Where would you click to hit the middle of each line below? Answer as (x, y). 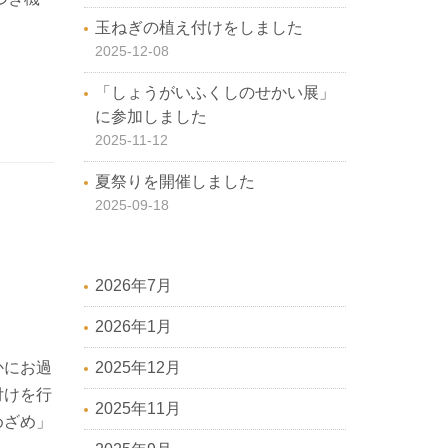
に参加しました (150, 117)
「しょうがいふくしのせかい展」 (214, 93)
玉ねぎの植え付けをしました (198, 28)
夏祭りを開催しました (174, 182)
